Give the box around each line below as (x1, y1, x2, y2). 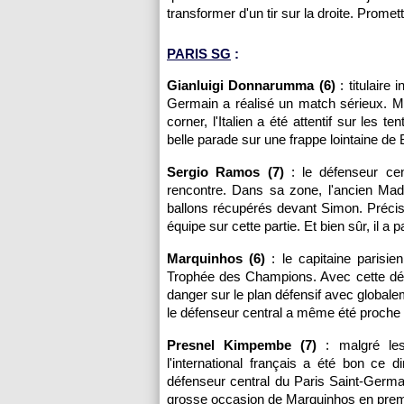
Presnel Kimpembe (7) (167, 337, 317, 353)
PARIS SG (167, 46, 231, 61)
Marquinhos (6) (167, 251, 266, 266)
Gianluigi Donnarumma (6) (167, 78, 335, 93)
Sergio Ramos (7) (167, 164, 284, 179)
